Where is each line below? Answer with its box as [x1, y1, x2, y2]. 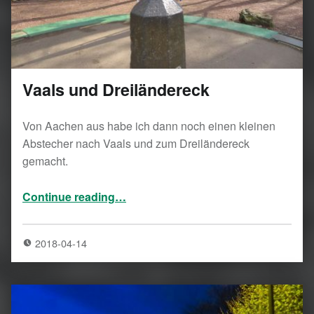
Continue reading [22, 189, 115, 205]
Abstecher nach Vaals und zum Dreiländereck [22, 135, 250, 152]
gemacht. [22, 153, 68, 170]
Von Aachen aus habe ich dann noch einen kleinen [22, 118, 275, 135]
